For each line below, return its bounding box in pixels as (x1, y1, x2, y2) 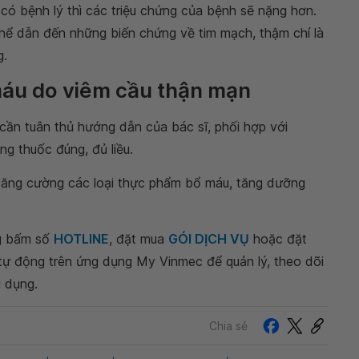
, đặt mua (109, 231, 168, 248)
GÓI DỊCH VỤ (168, 231, 249, 248)
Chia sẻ (209, 318, 248, 333)
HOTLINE (54, 231, 109, 248)
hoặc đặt (249, 231, 307, 248)
